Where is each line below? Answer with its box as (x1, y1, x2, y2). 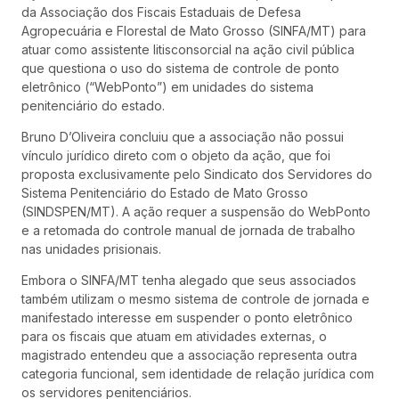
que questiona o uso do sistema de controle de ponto (21, 60, 339, 76)
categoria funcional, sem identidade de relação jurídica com (21, 366, 374, 382)
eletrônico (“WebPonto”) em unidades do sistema (21, 78, 313, 94)
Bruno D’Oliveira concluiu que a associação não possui (21, 128, 344, 144)
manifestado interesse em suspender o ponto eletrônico (21, 310, 353, 326)
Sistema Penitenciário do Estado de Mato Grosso (21, 184, 308, 200)
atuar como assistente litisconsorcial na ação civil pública (21, 41, 354, 57)
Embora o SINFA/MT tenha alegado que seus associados (21, 273, 356, 289)
